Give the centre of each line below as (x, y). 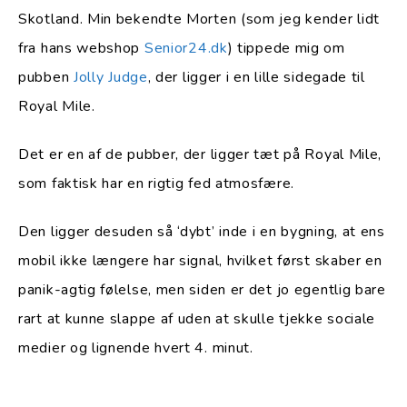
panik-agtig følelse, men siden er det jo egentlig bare (202, 290)
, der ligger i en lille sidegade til (256, 78)
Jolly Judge (110, 78)
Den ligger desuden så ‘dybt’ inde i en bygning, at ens (202, 232)
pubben (46, 78)
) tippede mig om (286, 49)
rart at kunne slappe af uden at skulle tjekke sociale (197, 319)
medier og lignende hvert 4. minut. (136, 348)
